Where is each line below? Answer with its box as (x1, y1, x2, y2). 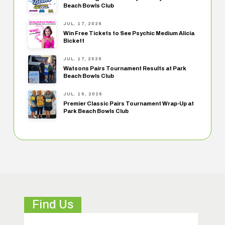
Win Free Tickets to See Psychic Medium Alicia (63, 30, 194, 36)
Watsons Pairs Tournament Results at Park (63, 65, 186, 71)
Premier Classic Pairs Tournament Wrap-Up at (63, 100, 194, 106)
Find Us (32, 198, 73, 211)
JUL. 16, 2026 (63, 91, 103, 97)
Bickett (63, 37, 84, 44)
